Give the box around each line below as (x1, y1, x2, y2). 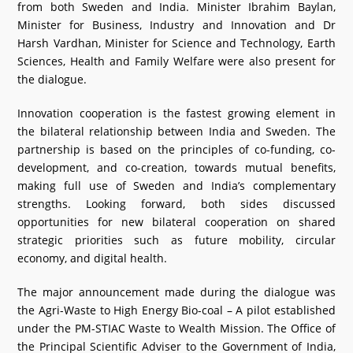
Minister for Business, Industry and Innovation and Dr (17, 17, 336, 32)
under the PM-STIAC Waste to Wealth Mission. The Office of (17, 321, 336, 336)
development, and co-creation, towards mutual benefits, (17, 160, 336, 175)
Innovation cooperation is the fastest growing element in (17, 106, 336, 121)
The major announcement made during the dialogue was (17, 284, 336, 299)
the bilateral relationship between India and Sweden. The (17, 124, 336, 139)
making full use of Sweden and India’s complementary (17, 178, 336, 193)
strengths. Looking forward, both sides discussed (17, 196, 336, 211)
